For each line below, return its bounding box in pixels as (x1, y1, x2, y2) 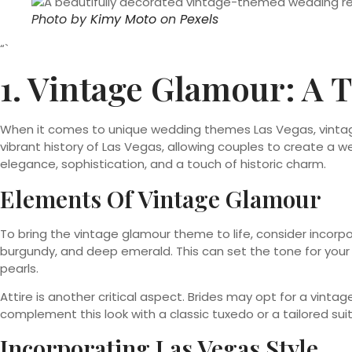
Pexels (180, 9, 218, 28)
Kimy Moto (90, 9, 156, 28)
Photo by (31, 9, 90, 28)
